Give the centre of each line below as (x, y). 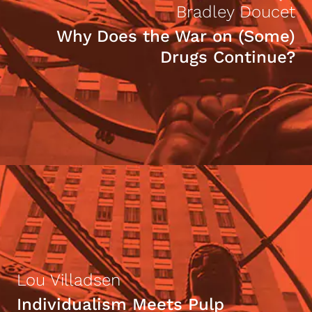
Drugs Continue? (228, 57)
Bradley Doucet (236, 12)
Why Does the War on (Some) (176, 36)
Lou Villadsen (69, 280)
